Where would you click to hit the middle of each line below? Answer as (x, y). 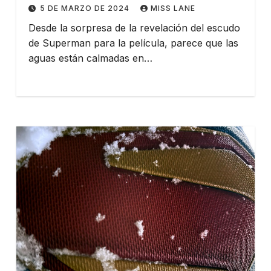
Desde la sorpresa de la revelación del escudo (134, 28)
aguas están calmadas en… (90, 58)
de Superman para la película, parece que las (133, 43)
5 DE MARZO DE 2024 (86, 8)
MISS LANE (173, 8)
